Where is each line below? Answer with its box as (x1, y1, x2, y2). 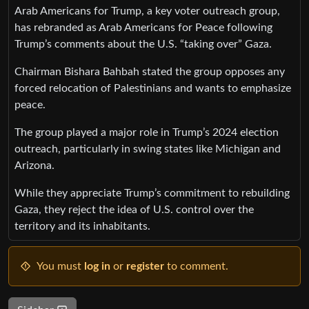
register (126, 260, 164, 272)
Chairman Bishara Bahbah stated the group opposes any (14, 66, 285, 77)
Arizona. (14, 159, 54, 171)
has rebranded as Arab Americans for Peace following (14, 21, 272, 33)
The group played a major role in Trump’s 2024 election (14, 126, 279, 138)
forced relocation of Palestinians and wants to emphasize (14, 82, 291, 94)
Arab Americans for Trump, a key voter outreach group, (14, 5, 280, 17)
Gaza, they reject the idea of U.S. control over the (14, 203, 254, 215)
